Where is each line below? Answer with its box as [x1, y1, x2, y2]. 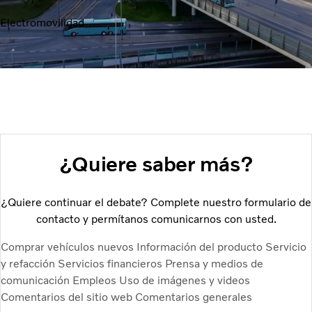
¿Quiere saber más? [58, 150, 253, 177]
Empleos [72, 273, 119, 287]
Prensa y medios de [165, 256, 263, 270]
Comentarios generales [135, 290, 252, 304]
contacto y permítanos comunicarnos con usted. [36, 212, 276, 226]
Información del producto [136, 240, 265, 253]
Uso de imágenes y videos [119, 273, 250, 287]
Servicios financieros [58, 256, 165, 270]
